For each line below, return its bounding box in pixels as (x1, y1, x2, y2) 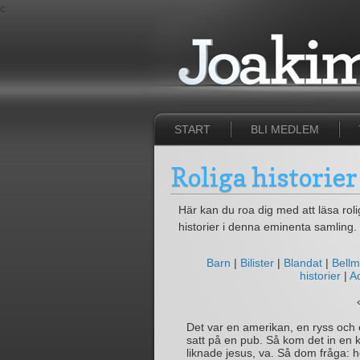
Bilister (240, 256, 274, 269)
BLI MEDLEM (251, 123, 319, 136)
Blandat (284, 256, 322, 269)
